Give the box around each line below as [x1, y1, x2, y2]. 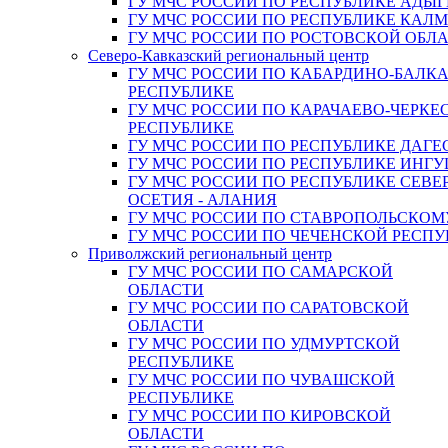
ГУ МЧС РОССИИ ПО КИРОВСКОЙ [128, 407, 391, 424]
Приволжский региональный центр [88, 245, 332, 262]
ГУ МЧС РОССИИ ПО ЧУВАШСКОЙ [128, 371, 395, 388]
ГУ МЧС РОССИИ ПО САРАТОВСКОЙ [128, 299, 409, 316]
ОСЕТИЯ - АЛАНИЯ [128, 191, 277, 208]
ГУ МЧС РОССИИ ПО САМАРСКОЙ [128, 263, 393, 280]
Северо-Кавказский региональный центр [88, 47, 369, 64]
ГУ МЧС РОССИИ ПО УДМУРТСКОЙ [128, 335, 400, 352]
